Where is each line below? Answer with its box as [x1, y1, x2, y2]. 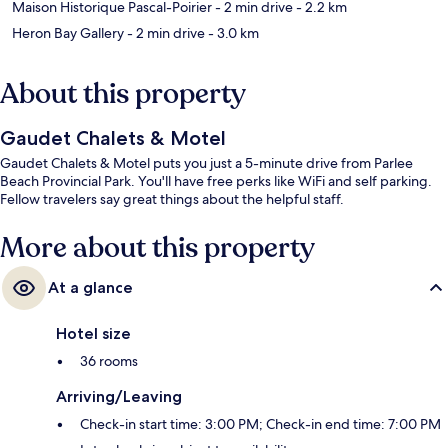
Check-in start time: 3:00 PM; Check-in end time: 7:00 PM [80, 415, 441, 434]
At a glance [48, 278, 133, 298]
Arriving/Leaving [56, 387, 182, 407]
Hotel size [56, 324, 131, 344]
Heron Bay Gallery [12, 24, 124, 43]
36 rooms [80, 352, 138, 371]
